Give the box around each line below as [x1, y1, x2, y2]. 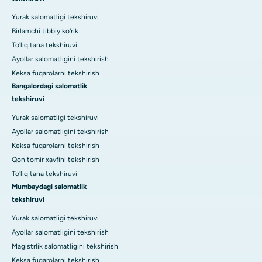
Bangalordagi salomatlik [12, 81, 87, 90]
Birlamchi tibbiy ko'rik [12, 26, 78, 35]
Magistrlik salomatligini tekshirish [12, 242, 118, 250]
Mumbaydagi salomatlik [12, 182, 87, 191]
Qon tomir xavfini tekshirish [12, 155, 99, 164]
